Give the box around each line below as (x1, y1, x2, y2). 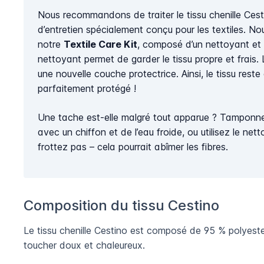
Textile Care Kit (64, 38, 137, 51)
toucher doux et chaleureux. (24, 239, 145, 251)
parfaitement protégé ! (38, 82, 136, 95)
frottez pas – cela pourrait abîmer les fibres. (38, 141, 228, 153)
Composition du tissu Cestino (24, 196, 219, 214)
